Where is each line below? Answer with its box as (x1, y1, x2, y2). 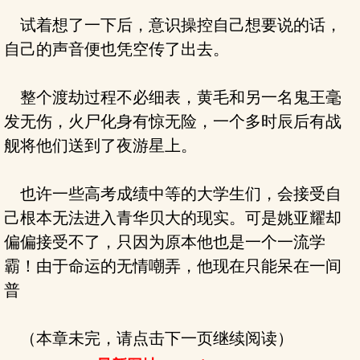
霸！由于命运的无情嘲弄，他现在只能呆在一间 (4, 257, 342, 275)
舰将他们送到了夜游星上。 (4, 137, 197, 154)
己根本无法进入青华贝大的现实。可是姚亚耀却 (4, 209, 342, 227)
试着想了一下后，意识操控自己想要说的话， (4, 16, 342, 34)
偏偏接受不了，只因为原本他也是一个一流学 (4, 233, 325, 251)
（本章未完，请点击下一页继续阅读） (4, 329, 293, 347)
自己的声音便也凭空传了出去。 (4, 40, 229, 58)
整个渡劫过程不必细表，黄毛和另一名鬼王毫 (4, 88, 342, 106)
